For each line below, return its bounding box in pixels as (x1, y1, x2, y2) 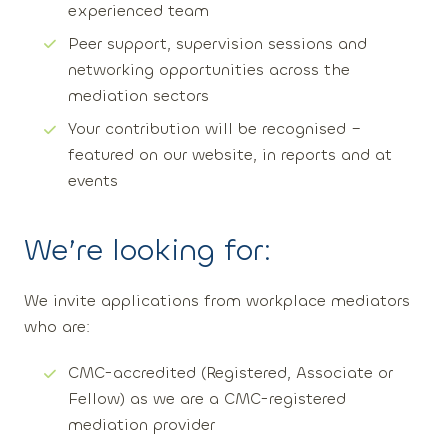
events (68, 170, 118, 192)
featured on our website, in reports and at (68, 144, 392, 166)
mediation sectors (68, 84, 209, 106)
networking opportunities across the (68, 58, 350, 80)
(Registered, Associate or (196, 362, 393, 384)
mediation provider (68, 414, 215, 436)
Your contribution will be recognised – (68, 118, 361, 140)
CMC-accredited (68, 362, 196, 384)
